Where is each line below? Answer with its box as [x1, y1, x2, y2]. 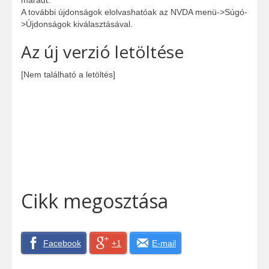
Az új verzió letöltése [21, 40, 184, 64]
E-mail [152, 238, 177, 248]
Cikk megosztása [21, 187, 168, 214]
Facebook [43, 238, 81, 248]
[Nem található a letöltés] [21, 69, 115, 79]
